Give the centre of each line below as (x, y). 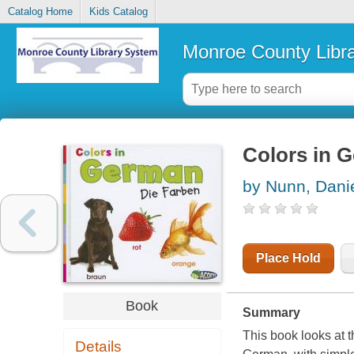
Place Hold (288, 258)
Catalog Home (40, 12)
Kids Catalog (118, 12)
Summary (271, 313)
